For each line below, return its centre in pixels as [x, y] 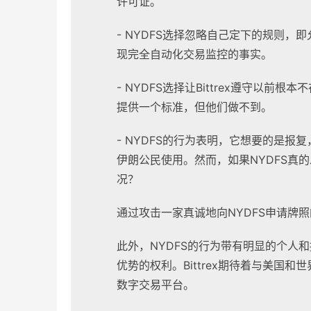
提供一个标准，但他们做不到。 [194, 107]
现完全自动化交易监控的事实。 [194, 54]
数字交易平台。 [155, 285]
